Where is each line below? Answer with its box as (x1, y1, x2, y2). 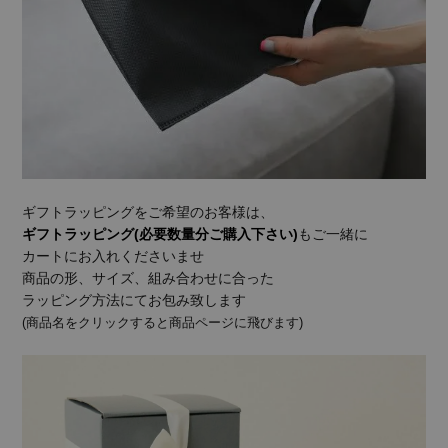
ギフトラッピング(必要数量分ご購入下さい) (22, 226, 299, 243)
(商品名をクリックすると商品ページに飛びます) (22, 315, 304, 331)
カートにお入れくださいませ (22, 248, 205, 265)
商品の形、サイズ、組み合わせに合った (22, 270, 275, 287)
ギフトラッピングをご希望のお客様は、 (22, 204, 275, 221)
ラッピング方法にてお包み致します (22, 292, 247, 309)
